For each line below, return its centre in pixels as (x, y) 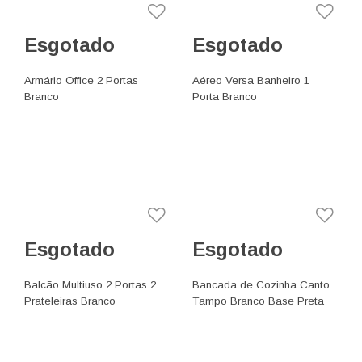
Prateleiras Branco (70, 301)
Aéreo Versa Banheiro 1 (251, 80)
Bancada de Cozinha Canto (261, 284)
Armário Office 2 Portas (82, 80)
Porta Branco (225, 96)
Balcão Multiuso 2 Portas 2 (90, 284)
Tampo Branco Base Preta (259, 301)
